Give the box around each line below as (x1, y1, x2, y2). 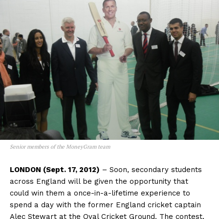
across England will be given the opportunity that (10, 177, 188, 186)
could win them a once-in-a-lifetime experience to (10, 189, 190, 198)
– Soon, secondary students (100, 165, 202, 175)
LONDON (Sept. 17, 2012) (10, 165, 100, 175)
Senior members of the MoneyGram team (10, 143, 110, 151)
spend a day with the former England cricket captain (10, 200, 201, 210)
